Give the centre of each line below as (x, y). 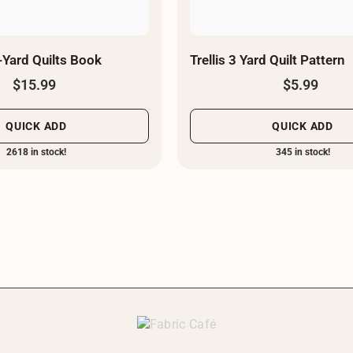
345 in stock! (303, 152)
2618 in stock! (36, 152)
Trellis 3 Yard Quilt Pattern (268, 59)
